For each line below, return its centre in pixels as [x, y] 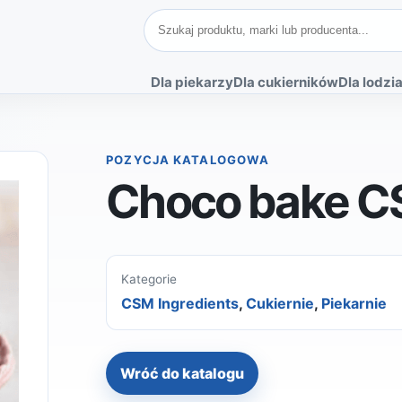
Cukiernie [280, 304]
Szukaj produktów [205, 18]
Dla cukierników [286, 83]
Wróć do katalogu [183, 373]
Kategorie [149, 280]
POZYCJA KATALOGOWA [188, 160]
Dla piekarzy [192, 83]
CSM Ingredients [180, 304]
